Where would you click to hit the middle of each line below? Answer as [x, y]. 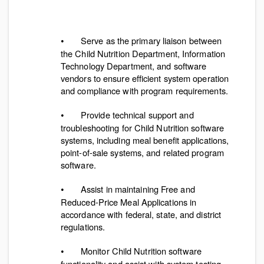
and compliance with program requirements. [144, 90]
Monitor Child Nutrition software [141, 251]
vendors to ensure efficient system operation [145, 78]
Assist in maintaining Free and [138, 189]
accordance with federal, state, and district [141, 214]
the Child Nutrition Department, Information [143, 53]
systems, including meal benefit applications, [145, 140]
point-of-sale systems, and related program [142, 152]
